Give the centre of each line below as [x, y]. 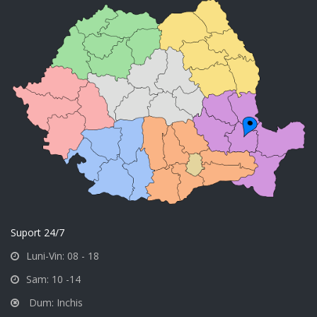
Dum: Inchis [54, 303]
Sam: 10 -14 [53, 279]
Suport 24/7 [38, 233]
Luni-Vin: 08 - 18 [63, 256]
